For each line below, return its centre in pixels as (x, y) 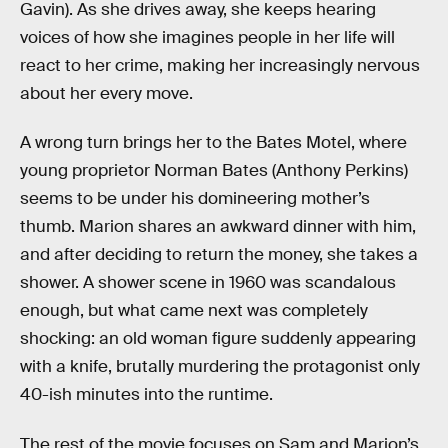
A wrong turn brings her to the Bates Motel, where (213, 143)
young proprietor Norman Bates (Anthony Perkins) (214, 171)
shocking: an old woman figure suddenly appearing (218, 339)
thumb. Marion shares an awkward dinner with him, (218, 227)
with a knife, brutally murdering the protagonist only (220, 367)
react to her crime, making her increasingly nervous (220, 65)
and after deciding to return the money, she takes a (219, 255)
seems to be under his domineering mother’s (195, 199)
